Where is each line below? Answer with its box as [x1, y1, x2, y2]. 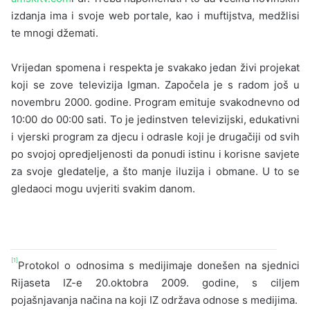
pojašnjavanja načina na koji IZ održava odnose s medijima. [11, 293, 298, 307]
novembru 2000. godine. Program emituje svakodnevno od [11, 95, 300, 109]
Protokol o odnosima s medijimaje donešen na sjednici [18, 258, 300, 272]
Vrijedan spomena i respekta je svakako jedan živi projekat [11, 60, 300, 74]
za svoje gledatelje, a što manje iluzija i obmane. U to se [11, 164, 300, 178]
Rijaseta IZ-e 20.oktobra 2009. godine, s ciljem [11, 275, 300, 289]
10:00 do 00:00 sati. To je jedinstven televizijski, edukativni [11, 112, 300, 126]
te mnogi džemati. [11, 26, 99, 39]
